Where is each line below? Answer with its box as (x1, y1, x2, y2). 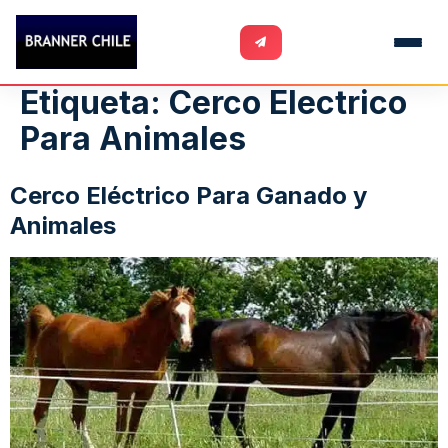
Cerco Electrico (169, 83, 407, 122)
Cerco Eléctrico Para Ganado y (10, 181, 367, 210)
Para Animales (20, 119, 246, 158)
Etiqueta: (20, 83, 169, 122)
